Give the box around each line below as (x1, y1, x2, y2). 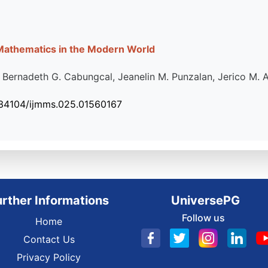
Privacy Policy (17, 251, 81, 263)
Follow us (181, 212, 225, 224)
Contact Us (23, 233, 75, 245)
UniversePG (170, 193, 240, 208)
